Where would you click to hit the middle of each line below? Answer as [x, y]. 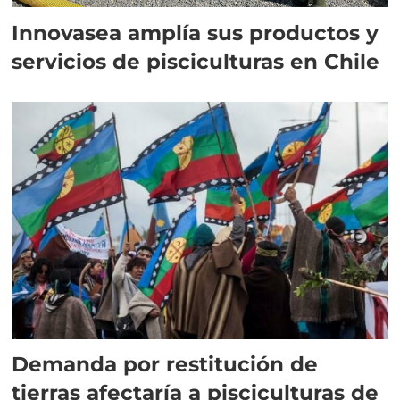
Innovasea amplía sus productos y [196, 32]
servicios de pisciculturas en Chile [196, 61]
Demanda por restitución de [165, 364]
